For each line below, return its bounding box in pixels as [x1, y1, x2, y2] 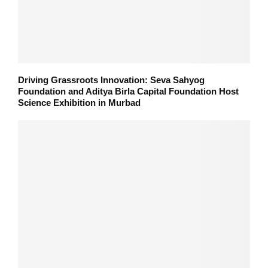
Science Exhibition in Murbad [18, 98, 141, 108]
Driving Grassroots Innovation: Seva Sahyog [18, 75, 205, 86]
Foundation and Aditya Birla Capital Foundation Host [18, 86, 239, 97]
